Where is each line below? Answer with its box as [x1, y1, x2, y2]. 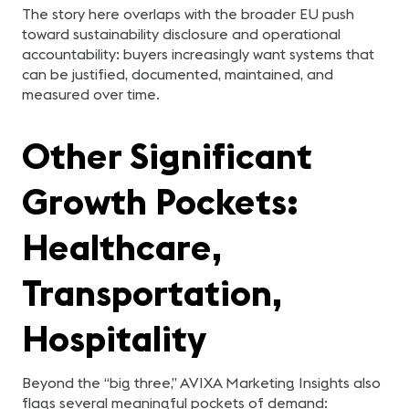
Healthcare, [22, 224, 222, 270]
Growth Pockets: [22, 178, 299, 225]
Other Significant [22, 132, 312, 179]
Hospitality [22, 315, 206, 362]
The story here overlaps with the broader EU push [22, 5, 354, 23]
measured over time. [22, 85, 160, 103]
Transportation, [22, 269, 282, 316]
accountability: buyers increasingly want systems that [22, 45, 374, 63]
